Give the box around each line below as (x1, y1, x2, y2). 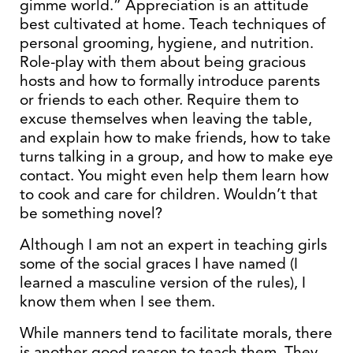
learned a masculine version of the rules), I (20, 273, 306, 292)
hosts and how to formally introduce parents (20, 71, 320, 91)
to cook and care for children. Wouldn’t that (20, 184, 318, 204)
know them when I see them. (20, 292, 215, 311)
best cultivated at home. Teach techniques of (20, 14, 325, 34)
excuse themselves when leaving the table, (20, 109, 312, 128)
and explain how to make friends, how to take (20, 128, 331, 147)
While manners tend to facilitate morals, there (20, 323, 333, 343)
